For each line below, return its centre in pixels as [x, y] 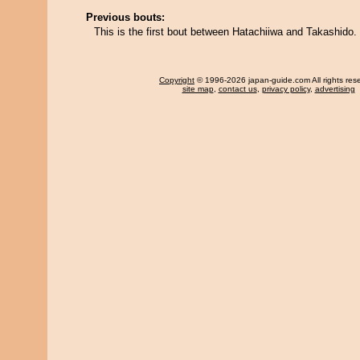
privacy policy [286, 89]
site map [198, 89]
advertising [335, 89]
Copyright [177, 80]
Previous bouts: [125, 17]
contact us [237, 89]
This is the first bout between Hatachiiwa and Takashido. [225, 32]
